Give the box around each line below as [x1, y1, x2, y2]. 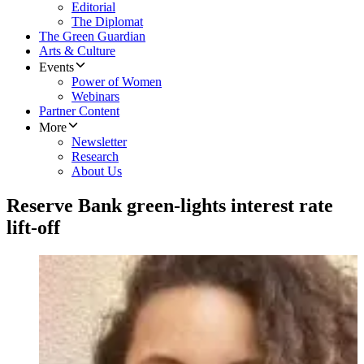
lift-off [6, 217, 60, 239]
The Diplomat [71, 15, 143, 29]
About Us [71, 164, 122, 179]
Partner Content [39, 104, 119, 119]
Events [39, 60, 74, 75]
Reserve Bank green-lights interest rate [6, 195, 333, 217]
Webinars [71, 89, 119, 104]
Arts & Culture [39, 44, 115, 58]
